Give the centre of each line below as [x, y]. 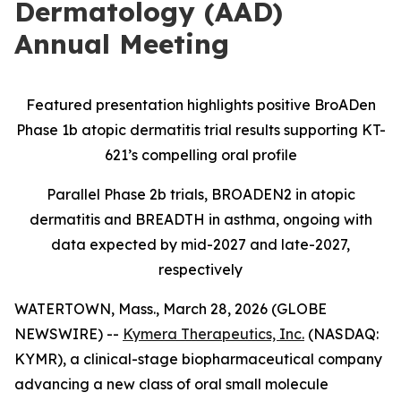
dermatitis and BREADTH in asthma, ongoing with [200, 219]
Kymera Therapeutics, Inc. [213, 334]
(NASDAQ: [341, 334]
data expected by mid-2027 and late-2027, [200, 244]
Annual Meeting [122, 44]
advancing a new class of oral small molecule [171, 384]
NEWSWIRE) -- [68, 334]
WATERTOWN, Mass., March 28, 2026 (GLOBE [171, 309]
